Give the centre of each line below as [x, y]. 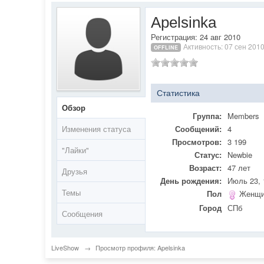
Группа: [207, 116]
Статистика [179, 93]
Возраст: [206, 168]
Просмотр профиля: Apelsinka [141, 247]
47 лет [239, 168]
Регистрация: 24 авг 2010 [196, 37]
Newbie [240, 155]
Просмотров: [197, 142]
